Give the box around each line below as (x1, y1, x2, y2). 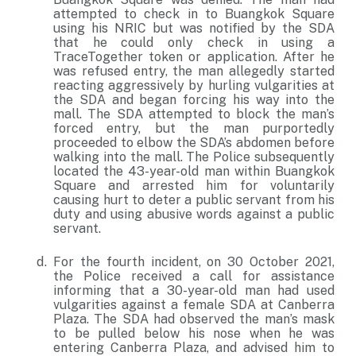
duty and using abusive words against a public (53, 207, 335, 222)
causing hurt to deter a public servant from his (53, 192, 335, 207)
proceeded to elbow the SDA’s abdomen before (53, 135, 335, 150)
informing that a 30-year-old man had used (53, 283, 335, 298)
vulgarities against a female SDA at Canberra (53, 297, 335, 312)
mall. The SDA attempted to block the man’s (53, 106, 335, 122)
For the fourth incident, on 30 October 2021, (53, 254, 335, 269)
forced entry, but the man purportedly (53, 121, 335, 136)
